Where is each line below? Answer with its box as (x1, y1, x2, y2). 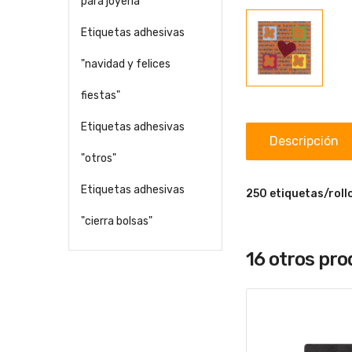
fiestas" (81, 88, 120, 102)
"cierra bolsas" (81, 214, 152, 228)
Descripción (269, 133, 339, 148)
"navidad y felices (81, 57, 170, 71)
